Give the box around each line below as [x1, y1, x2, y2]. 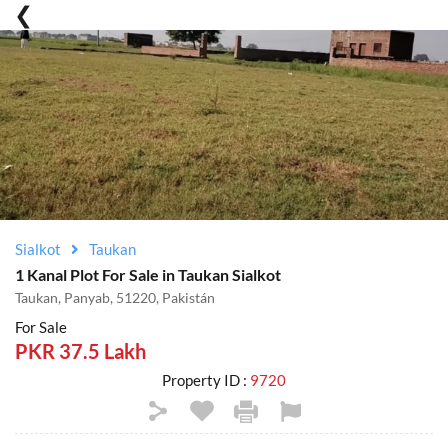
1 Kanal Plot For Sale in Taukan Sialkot [15, 265, 281, 284]
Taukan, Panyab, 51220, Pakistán [15, 289, 215, 306]
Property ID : [162, 371, 250, 389]
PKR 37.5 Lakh [15, 339, 146, 363]
